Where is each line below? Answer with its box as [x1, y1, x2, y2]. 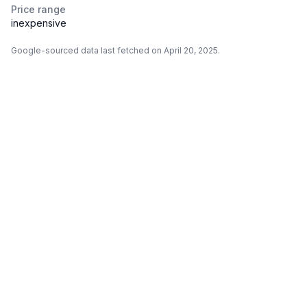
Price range [11, 3, 66, 15]
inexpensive [11, 17, 66, 29]
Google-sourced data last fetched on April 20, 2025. [11, 45, 220, 56]
